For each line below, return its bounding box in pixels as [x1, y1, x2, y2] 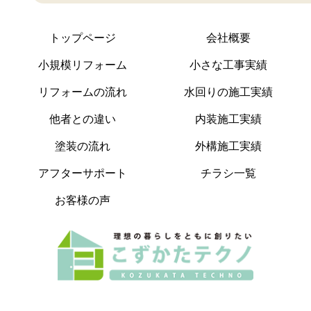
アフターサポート [38, 167, 128, 180]
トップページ [49, 32, 117, 44]
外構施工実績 [194, 140, 262, 153]
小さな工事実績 [189, 59, 267, 72]
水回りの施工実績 [183, 86, 273, 99]
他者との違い [49, 113, 117, 126]
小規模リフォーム [38, 59, 128, 72]
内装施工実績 [194, 113, 262, 126]
